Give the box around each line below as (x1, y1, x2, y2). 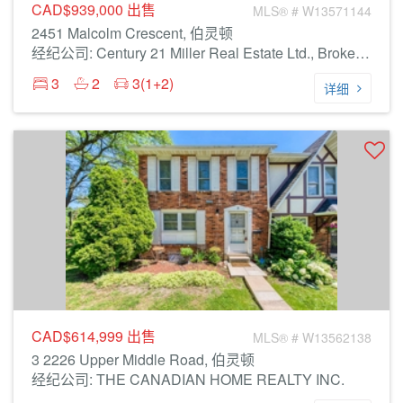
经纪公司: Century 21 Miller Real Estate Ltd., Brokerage (355, 42, 370, 63)
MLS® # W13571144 (253, 2, 372, 20)
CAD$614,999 (31, 326, 127, 346)
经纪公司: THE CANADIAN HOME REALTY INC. (31, 369, 345, 390)
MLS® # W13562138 (253, 328, 372, 346)
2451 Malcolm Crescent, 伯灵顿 (31, 22, 233, 43)
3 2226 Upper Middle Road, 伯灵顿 (31, 349, 255, 370)
